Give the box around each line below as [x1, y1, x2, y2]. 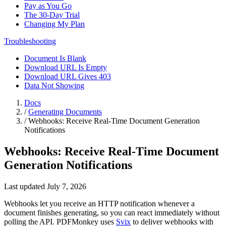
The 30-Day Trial [24, 11, 80, 19]
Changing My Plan [24, 20, 85, 28]
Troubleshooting [4, 37, 56, 45]
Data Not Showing [24, 81, 84, 90]
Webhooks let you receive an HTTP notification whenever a [4, 199, 195, 208]
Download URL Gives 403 [24, 72, 111, 81]
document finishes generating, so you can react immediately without [4, 208, 219, 217]
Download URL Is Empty [24, 63, 107, 72]
